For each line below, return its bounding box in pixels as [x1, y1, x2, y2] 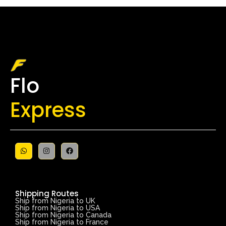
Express [10, 95, 86, 124]
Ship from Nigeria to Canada [15, 211, 111, 219]
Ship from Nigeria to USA [15, 204, 100, 212]
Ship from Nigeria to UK [15, 197, 95, 205]
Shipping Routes [15, 188, 79, 199]
